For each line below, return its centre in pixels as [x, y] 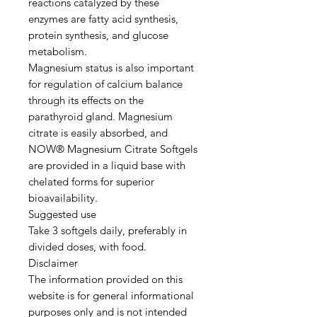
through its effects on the [86, 100]
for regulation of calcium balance [105, 84]
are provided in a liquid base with [107, 166]
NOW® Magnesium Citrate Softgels [113, 149]
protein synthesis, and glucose [98, 35]
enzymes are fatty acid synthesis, [103, 19]
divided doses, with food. [87, 247]
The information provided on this [105, 279]
